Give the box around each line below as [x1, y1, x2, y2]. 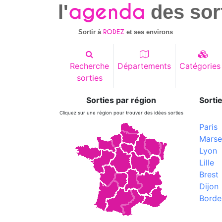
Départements [117, 61, 171, 71]
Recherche [70, 61, 109, 71]
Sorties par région [86, 95, 156, 105]
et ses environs [124, 28, 173, 36]
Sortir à [78, 28, 104, 36]
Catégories [179, 61, 221, 71]
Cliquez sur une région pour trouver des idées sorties [59, 110, 183, 115]
